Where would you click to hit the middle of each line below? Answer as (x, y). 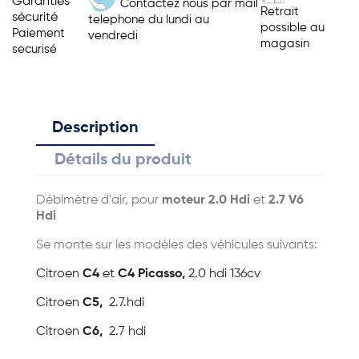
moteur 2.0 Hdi (206, 200)
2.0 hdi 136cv (223, 274)
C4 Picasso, (151, 274)
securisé (34, 49)
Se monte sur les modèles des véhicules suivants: (177, 245)
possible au (293, 27)
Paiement (38, 33)
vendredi (113, 35)
